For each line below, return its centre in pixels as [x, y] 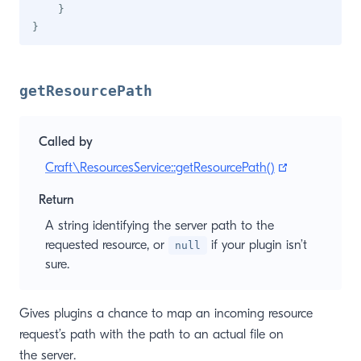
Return [56, 200]
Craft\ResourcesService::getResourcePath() [160, 168]
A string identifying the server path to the [160, 226]
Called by [66, 142]
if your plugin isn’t [257, 245]
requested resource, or [107, 245]
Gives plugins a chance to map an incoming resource [166, 313]
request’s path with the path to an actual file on [151, 334]
